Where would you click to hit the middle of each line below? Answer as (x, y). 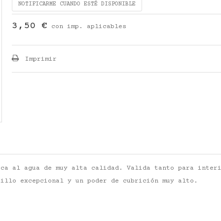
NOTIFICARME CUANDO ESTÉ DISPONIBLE (77, 4)
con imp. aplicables (89, 27)
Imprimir (39, 59)
